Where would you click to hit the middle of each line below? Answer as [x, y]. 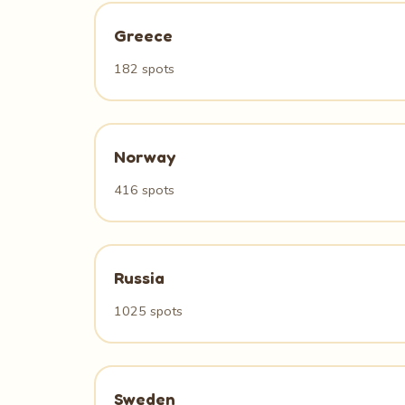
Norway [145, 156]
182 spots [144, 69]
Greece [143, 35]
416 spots [144, 190]
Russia [139, 278]
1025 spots [148, 311]
